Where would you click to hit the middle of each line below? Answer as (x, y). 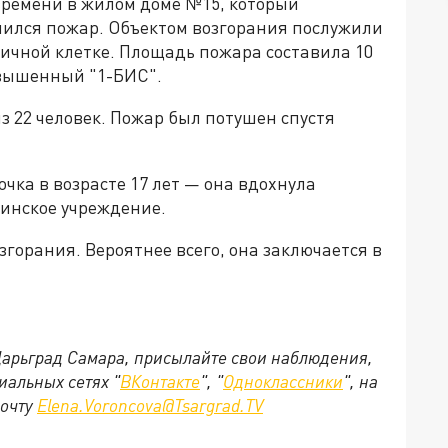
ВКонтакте (160, 381)
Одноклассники (283, 381)
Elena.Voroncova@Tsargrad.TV (150, 405)
